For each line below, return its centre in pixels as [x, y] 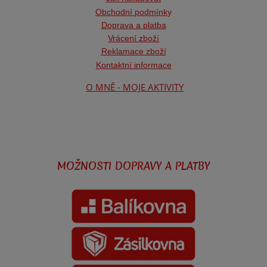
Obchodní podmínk [131, 12]
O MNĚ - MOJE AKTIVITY [135, 88]
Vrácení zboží [133, 38]
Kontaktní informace [133, 65]
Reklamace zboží [133, 51]
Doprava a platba [133, 25]
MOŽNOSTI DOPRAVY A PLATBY [133, 166]
